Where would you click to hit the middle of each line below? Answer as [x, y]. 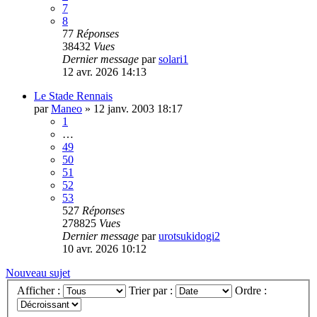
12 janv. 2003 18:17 [138, 108]
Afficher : [40, 291]
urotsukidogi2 [189, 236]
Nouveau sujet [38, 272]
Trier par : [152, 291]
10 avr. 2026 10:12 [104, 248]
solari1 [173, 59]
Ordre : [252, 291]
